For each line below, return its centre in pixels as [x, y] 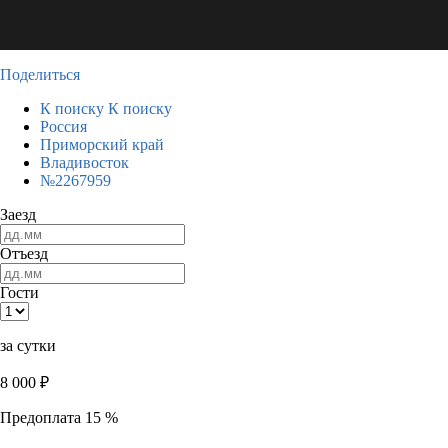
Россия [63, 126]
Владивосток [84, 162]
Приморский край [102, 144]
